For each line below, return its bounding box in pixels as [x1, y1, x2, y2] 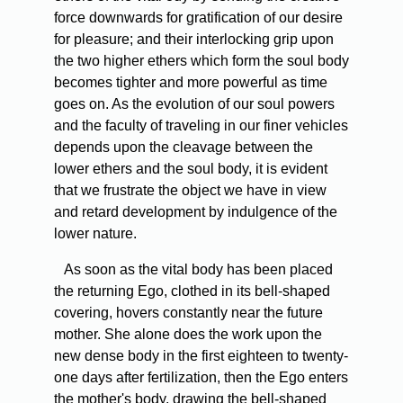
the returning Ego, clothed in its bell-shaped [54, 283, 330, 300]
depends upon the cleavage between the [54, 139, 313, 156]
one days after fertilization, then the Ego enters [54, 370, 348, 386]
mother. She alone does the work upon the [54, 327, 322, 343]
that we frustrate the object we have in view [54, 183, 327, 199]
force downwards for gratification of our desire [54, 10, 343, 26]
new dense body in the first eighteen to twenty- [54, 348, 348, 364]
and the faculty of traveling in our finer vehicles [54, 118, 348, 134]
